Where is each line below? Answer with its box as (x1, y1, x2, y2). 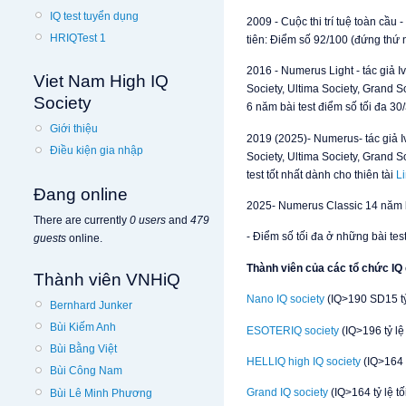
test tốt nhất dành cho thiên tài (246, 168, 396, 181)
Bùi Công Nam (50, 364, 122, 378)
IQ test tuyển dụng (50, 9, 139, 23)
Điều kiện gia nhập (50, 144, 143, 158)
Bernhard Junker (50, 298, 132, 312)
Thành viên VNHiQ (34, 269, 180, 289)
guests (34, 231, 66, 245)
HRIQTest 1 (50, 31, 106, 44)
